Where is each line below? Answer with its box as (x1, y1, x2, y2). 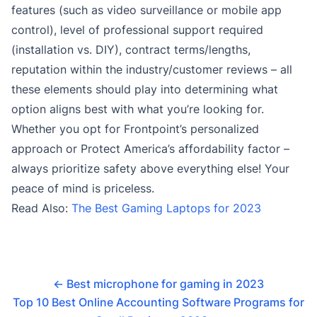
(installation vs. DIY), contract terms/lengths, (11, 42, 250, 57)
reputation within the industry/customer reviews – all (11, 62, 292, 77)
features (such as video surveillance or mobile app (11, 3, 282, 18)
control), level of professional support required (11, 23, 263, 38)
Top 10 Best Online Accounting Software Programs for (13, 295, 304, 310)
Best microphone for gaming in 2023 (64, 277, 264, 292)
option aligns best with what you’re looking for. (11, 102, 264, 117)
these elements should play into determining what (11, 82, 278, 97)
